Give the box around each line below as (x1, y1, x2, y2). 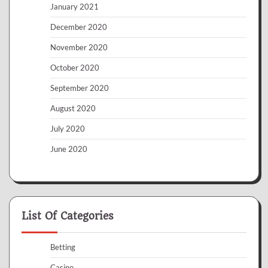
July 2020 (50, 123, 85, 133)
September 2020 (50, 83, 109, 93)
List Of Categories (22, 209, 114, 222)
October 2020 (50, 62, 99, 72)
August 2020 (50, 103, 96, 113)
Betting (50, 242, 75, 252)
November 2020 (50, 42, 108, 52)
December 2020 (50, 22, 107, 32)
